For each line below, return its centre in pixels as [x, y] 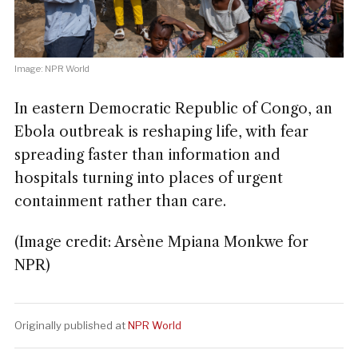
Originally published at [71, 325]
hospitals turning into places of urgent [148, 178]
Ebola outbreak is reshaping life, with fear [161, 131]
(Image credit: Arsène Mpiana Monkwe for [161, 242]
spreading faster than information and [147, 155]
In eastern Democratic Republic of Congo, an [173, 108]
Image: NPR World [52, 68]
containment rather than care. [120, 201]
